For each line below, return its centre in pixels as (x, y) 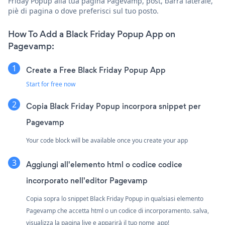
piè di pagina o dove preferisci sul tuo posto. (83, 11)
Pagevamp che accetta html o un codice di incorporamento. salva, (118, 210)
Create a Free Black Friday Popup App (96, 70)
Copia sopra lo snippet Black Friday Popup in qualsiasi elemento (115, 198)
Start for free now (51, 84)
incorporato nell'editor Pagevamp (87, 180)
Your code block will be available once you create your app (107, 140)
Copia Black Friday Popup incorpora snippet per (114, 106)
